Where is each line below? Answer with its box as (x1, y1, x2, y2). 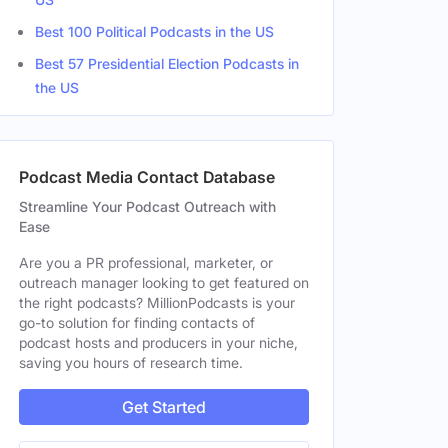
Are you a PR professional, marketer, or (19, 254, 273, 271)
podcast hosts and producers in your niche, (19, 334, 298, 351)
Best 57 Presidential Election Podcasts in (35, 55, 299, 72)
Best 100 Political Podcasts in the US (35, 23, 274, 40)
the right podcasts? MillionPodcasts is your (19, 294, 295, 311)
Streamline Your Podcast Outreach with (19, 198, 276, 215)
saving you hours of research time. (19, 354, 243, 371)
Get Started (122, 397, 206, 417)
